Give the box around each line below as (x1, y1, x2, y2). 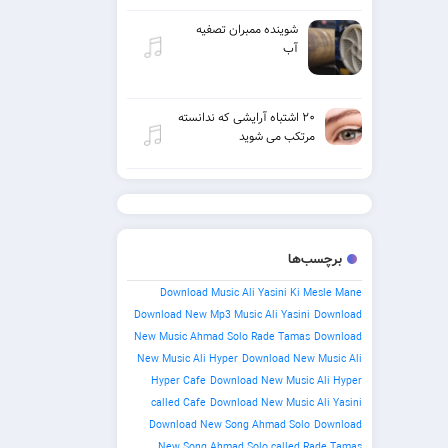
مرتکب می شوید (238, 126, 315, 146)
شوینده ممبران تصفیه (195, 20, 298, 40)
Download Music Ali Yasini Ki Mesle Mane (160, 284, 362, 301)
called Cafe (151, 394, 206, 411)
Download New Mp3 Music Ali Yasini (134, 306, 310, 323)
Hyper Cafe (151, 372, 206, 389)
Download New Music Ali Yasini (210, 394, 362, 411)
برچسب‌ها (288, 248, 342, 270)
